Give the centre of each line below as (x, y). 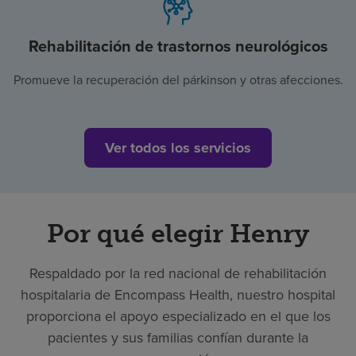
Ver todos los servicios (178, 147)
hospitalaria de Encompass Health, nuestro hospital (178, 294)
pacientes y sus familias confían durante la (178, 337)
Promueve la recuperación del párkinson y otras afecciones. (178, 79)
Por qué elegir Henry (178, 233)
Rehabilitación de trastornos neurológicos (178, 46)
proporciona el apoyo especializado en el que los (178, 316)
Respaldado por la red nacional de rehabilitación (178, 273)
